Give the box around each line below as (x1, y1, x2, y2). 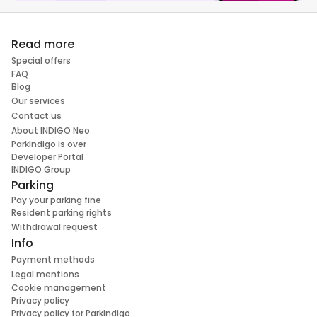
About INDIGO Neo (11, 124, 90, 137)
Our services (11, 94, 65, 107)
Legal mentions (11, 267, 79, 280)
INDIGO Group (11, 163, 71, 175)
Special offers (11, 54, 71, 67)
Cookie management (11, 281, 106, 294)
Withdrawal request (11, 220, 98, 233)
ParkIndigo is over (11, 137, 86, 150)
